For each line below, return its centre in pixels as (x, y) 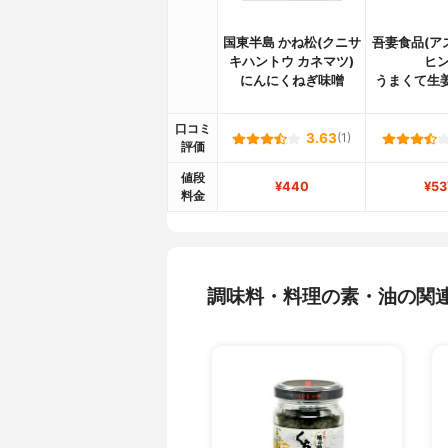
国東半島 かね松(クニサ (291, 43)
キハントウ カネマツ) (291, 62)
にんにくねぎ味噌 (291, 81)
